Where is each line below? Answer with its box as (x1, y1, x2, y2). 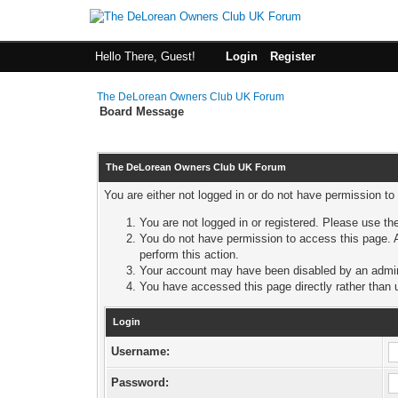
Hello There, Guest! (94, 50, 199, 63)
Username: (111, 345, 171, 358)
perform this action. (139, 248, 240, 261)
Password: (111, 376, 170, 389)
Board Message (99, 105, 185, 118)
